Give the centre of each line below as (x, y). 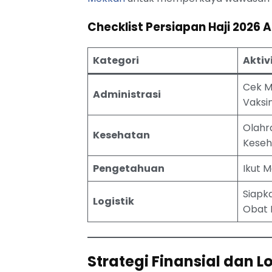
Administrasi (127, 95)
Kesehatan (122, 135)
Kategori (116, 61)
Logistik (114, 202)
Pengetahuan (129, 169)
